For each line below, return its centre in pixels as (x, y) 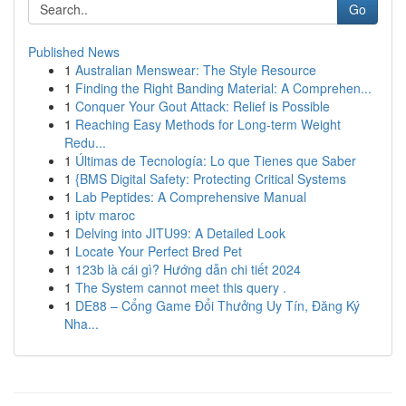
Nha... (82, 324)
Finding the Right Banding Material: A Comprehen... (223, 88)
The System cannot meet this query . (181, 287)
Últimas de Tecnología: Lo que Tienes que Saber (216, 160)
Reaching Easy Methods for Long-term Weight (208, 124)
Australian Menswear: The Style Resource (196, 70)
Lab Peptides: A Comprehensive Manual (191, 197)
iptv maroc (105, 215)
